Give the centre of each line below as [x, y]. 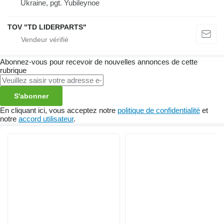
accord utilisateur [46, 119]
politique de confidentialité [159, 110]
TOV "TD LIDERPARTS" [47, 27]
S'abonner [31, 96]
